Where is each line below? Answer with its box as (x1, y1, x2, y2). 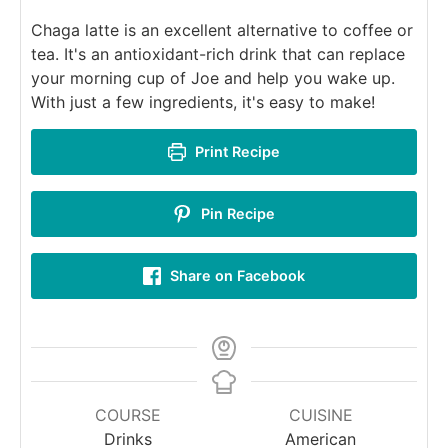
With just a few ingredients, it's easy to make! (31, 91, 375, 112)
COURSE (94, 404, 161, 425)
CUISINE (288, 404, 353, 425)
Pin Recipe (196, 204, 275, 222)
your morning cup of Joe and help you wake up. (31, 67, 395, 88)
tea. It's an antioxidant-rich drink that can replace (31, 43, 405, 64)
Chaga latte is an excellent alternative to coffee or (31, 19, 413, 40)
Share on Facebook (166, 266, 306, 284)
